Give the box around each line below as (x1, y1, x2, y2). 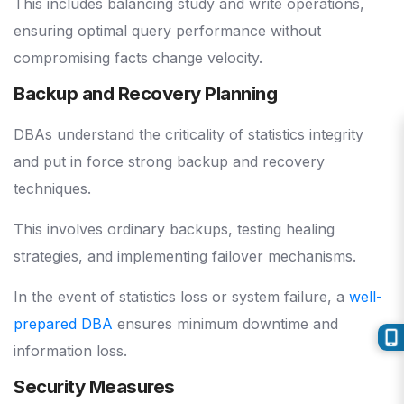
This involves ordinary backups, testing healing (14, 220, 335, 239)
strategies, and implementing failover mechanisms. (14, 247, 361, 266)
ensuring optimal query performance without (14, 22, 321, 41)
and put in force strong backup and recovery (14, 152, 325, 171)
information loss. (14, 342, 127, 361)
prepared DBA (14, 315, 113, 334)
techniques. (14, 179, 96, 198)
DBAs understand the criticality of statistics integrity (14, 125, 363, 144)
